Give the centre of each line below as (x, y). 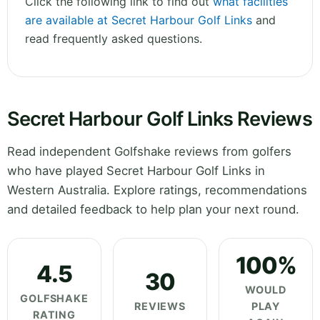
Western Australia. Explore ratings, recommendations (157, 190)
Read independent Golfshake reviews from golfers (149, 152)
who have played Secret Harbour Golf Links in (136, 171)
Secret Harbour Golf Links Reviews (160, 119)
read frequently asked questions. (114, 39)
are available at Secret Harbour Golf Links (139, 20)
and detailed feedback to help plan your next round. (153, 210)
